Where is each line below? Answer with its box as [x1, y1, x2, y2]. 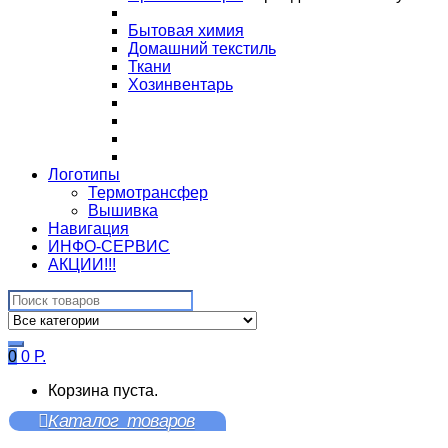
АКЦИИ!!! [48, 256, 116, 273]
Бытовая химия [128, 22, 244, 39]
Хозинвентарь [128, 76, 233, 93]
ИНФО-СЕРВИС [48, 238, 170, 255]
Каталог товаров [48, 411, 195, 431]
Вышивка [88, 202, 158, 219]
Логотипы [48, 166, 120, 183]
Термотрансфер [88, 184, 208, 201]
